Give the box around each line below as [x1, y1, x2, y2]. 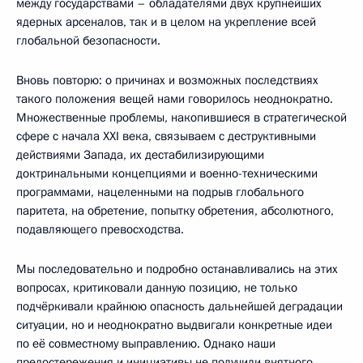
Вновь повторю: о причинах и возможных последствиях [16, 71, 318, 88]
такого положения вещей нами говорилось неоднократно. [16, 90, 333, 107]
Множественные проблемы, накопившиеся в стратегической [16, 109, 347, 126]
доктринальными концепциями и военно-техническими [16, 164, 318, 181]
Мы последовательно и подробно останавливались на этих [16, 260, 338, 277]
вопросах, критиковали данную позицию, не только [16, 279, 297, 296]
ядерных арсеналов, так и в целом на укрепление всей [16, 13, 316, 30]
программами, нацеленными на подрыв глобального [16, 183, 304, 200]
